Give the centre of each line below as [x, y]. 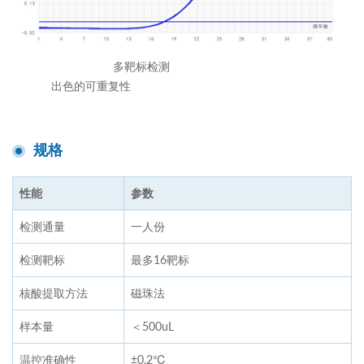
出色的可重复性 [182, 85]
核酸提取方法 [54, 292]
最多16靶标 [160, 259]
